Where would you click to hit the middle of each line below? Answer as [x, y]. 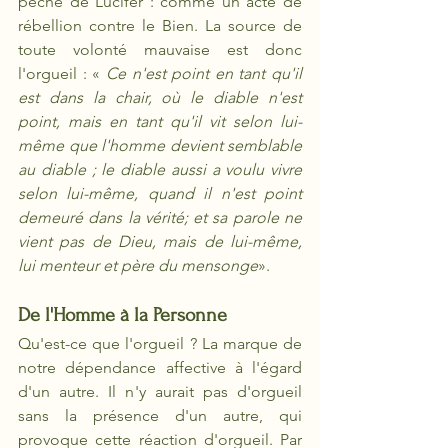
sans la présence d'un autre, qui [160, 415]
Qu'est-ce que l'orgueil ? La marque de [160, 343]
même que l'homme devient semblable [160, 145]
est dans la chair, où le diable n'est [160, 97]
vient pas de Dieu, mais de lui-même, [160, 241]
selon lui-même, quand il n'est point [160, 193]
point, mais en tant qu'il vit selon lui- [160, 121]
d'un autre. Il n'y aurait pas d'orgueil [160, 391]
